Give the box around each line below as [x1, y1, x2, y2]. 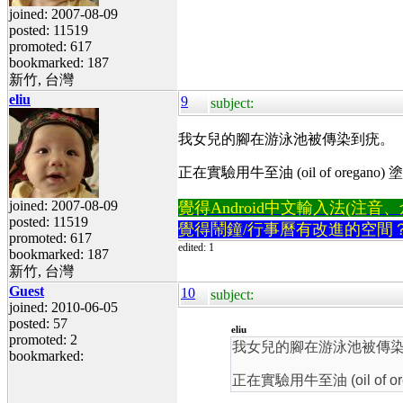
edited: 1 [178, 240, 214, 254]
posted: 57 [9, 315, 67, 331]
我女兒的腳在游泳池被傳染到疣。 [178, 130, 394, 147]
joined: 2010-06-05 [9, 299, 118, 315]
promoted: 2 [9, 331, 77, 347]
